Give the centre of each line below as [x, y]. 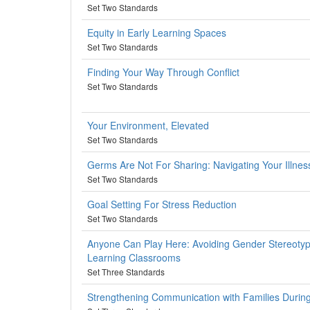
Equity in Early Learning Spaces [157, 33]
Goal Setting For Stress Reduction [162, 204]
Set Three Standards [126, 272]
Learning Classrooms [134, 257]
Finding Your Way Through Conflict [163, 72]
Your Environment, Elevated [148, 125]
